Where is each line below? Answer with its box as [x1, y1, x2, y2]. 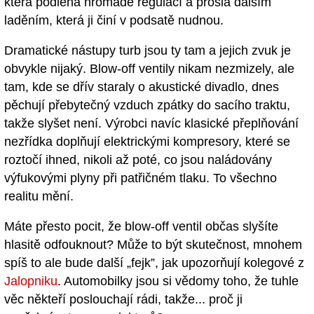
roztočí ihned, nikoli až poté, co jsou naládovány [4, 153, 272, 167]
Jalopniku [4, 273, 57, 288]
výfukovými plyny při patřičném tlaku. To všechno [4, 171, 277, 185]
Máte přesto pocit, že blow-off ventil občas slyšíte [4, 219, 278, 233]
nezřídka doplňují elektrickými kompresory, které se [4, 135, 290, 149]
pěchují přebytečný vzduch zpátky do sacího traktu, [4, 98, 290, 112]
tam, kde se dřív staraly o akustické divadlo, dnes [4, 80, 279, 94]
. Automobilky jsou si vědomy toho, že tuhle [57, 273, 299, 288]
